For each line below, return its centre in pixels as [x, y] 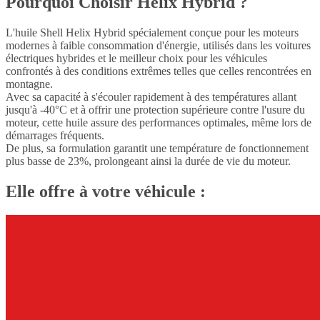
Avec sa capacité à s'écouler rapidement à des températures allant [151, 96]
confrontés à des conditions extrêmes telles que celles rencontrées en [159, 71]
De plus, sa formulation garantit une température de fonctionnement [157, 148]
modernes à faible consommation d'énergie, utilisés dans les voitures [158, 45]
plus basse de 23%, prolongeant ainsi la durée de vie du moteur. [148, 161]
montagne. [29, 84]
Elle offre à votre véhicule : [106, 191]
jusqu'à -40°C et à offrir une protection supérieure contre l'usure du [155, 109]
